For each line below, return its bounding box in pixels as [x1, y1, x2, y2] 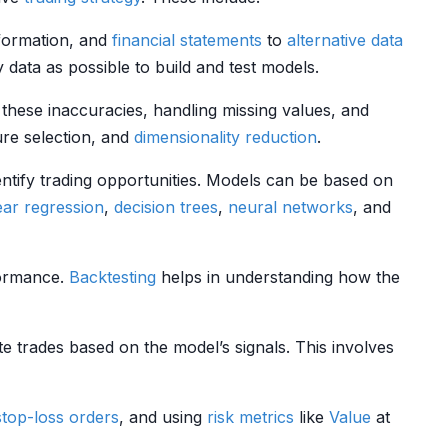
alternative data [287, 30, 403, 50]
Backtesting [69, 267, 156, 287]
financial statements [112, 30, 262, 50]
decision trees [114, 197, 218, 217]
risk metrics [207, 407, 294, 427]
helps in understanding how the [156, 267, 400, 287]
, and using [119, 407, 207, 427]
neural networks [228, 197, 353, 217]
